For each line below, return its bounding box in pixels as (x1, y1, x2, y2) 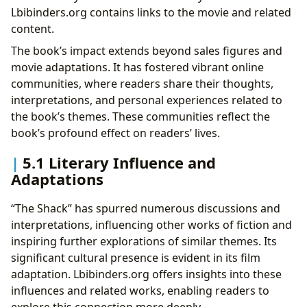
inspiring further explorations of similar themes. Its (11, 234, 277, 249)
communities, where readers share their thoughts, (11, 75, 273, 91)
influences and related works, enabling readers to (11, 283, 269, 299)
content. (11, 21, 54, 36)
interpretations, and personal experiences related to (11, 92, 282, 108)
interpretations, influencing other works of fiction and (11, 217, 292, 233)
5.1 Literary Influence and (23, 152, 216, 173)
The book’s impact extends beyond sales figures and (11, 42, 282, 58)
